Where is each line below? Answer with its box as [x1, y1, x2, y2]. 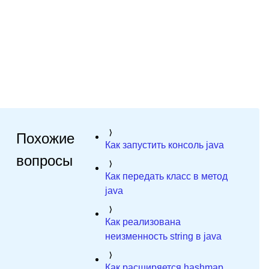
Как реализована [104, 217, 181, 227]
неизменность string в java [104, 231, 222, 241]
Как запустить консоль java [104, 140, 224, 150]
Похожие [16, 130, 74, 147]
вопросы [16, 153, 73, 169]
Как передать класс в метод [104, 171, 228, 181]
